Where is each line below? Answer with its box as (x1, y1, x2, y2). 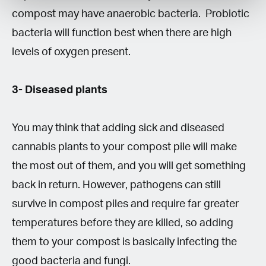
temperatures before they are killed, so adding (12, 217, 233, 229)
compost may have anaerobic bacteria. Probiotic (12, 8, 249, 20)
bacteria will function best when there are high (12, 27, 232, 39)
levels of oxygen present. (12, 46, 131, 58)
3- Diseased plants (12, 84, 107, 96)
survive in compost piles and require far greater (12, 198, 239, 210)
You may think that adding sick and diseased (12, 122, 224, 134)
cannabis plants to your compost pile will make (12, 141, 237, 153)
